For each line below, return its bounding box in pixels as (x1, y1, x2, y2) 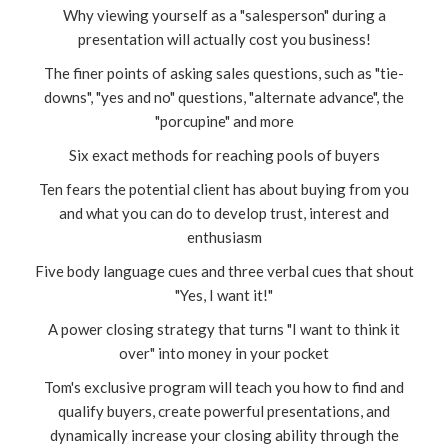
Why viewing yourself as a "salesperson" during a (62, 5, 386, 24)
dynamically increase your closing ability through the (49, 425, 399, 444)
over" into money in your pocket (119, 343, 329, 362)
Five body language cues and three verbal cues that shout (34, 261, 414, 280)
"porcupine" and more (154, 111, 294, 130)
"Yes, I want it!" (175, 285, 273, 304)
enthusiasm (186, 227, 262, 246)
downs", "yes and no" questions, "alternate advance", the (44, 87, 404, 106)
